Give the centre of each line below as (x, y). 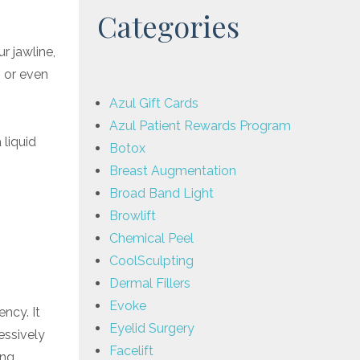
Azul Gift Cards (154, 103)
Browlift (133, 215)
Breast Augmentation (173, 170)
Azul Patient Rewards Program (200, 125)
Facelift (131, 350)
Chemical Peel (151, 238)
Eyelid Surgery (152, 328)
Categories (168, 25)
